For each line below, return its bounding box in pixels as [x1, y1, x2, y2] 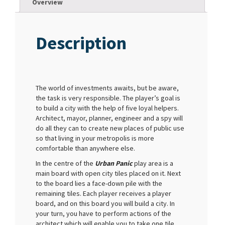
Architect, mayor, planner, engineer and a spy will [36, 114, 183, 123]
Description [36, 32, 127, 55]
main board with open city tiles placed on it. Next [36, 169, 181, 178]
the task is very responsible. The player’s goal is [36, 93, 180, 103]
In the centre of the [36, 159, 95, 168]
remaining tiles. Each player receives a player [36, 189, 171, 198]
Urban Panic [95, 159, 133, 168]
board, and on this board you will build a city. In [36, 199, 175, 208]
